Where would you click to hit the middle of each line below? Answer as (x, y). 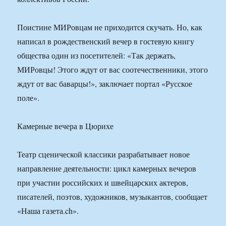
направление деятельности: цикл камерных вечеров (107, 168)
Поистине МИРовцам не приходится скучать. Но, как (110, 27)
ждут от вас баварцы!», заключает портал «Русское (105, 84)
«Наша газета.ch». (48, 211)
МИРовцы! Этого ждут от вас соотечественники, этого (113, 70)
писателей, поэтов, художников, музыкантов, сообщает (112, 197)
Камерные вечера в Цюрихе (66, 126)
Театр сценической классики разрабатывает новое (104, 154)
